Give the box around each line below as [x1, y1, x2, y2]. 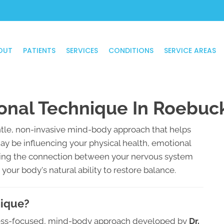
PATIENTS [22, 45, 55, 55]
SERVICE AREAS [163, 45, 216, 55]
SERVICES [65, 45, 98, 55]
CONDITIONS [108, 45, 153, 55]
